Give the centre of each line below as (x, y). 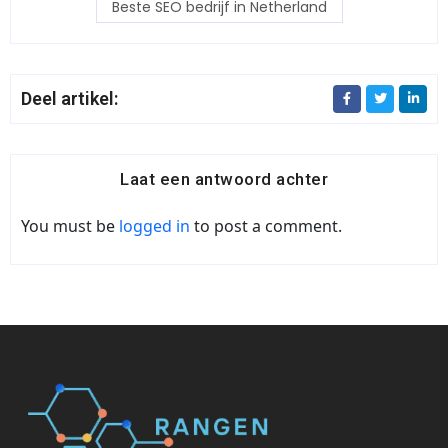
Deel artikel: (69, 99)
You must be (70, 226)
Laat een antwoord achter (224, 179)
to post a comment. (266, 226)
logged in (154, 226)
